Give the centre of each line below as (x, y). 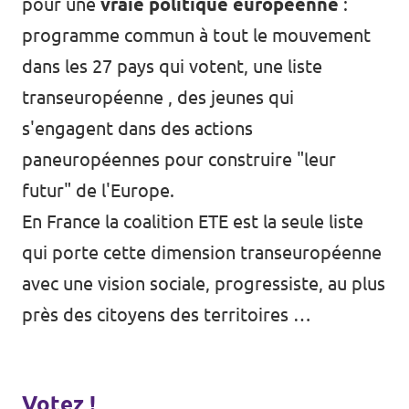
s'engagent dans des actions (137, 128)
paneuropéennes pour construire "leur (179, 159)
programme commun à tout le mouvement (196, 35)
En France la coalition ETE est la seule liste (193, 221)
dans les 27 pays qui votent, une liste (172, 66)
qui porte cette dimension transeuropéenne (202, 252)
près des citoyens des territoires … (167, 315)
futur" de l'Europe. (98, 190)
